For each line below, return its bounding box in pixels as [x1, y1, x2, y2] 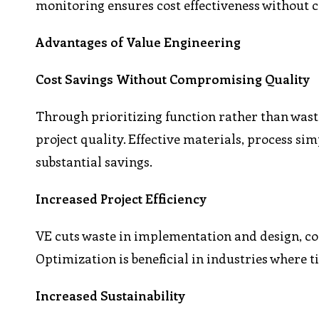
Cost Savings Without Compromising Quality [36, 70, 310, 88]
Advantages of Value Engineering [36, 33, 241, 51]
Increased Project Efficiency [36, 190, 207, 208]
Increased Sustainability [36, 287, 186, 305]
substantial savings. [36, 153, 153, 171]
